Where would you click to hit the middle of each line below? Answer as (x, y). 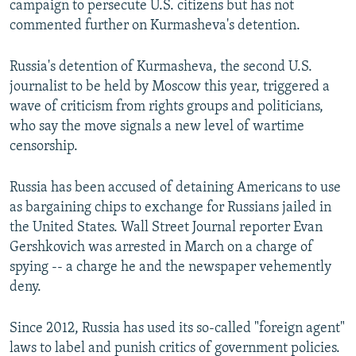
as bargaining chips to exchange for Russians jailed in (170, 207)
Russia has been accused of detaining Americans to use (175, 188)
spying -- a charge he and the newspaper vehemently (170, 267)
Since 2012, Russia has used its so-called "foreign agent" (177, 328)
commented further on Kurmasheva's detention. (155, 25)
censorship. (44, 146)
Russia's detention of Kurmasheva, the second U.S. (161, 67)
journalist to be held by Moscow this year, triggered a (170, 87)
